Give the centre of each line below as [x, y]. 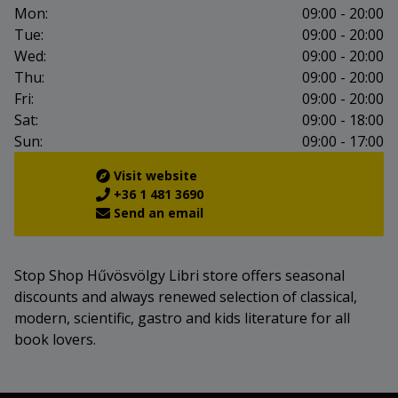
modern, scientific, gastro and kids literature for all [182, 318]
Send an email [159, 213]
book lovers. [55, 340]
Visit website [155, 176]
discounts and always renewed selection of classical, [186, 297]
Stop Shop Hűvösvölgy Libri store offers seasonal [179, 276]
